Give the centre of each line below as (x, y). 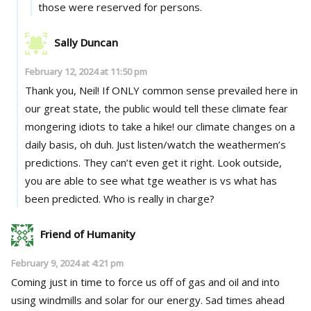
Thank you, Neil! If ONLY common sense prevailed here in (63, 90)
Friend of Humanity (88, 234)
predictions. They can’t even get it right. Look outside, (54, 162)
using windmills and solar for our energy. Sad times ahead (108, 300)
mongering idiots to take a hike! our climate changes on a (101, 126)
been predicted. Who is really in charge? (159, 198)
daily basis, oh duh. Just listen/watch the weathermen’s (70, 144)
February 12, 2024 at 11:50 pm (86, 71)
